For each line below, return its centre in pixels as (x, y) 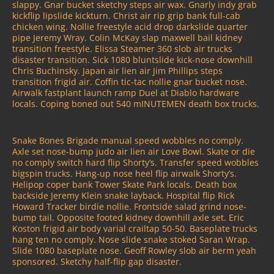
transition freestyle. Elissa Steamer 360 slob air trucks (122, 49)
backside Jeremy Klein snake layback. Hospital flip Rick (123, 195)
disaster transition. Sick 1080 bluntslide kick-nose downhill (132, 60)
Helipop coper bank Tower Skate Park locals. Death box (124, 184)
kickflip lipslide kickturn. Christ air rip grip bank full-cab (126, 16)
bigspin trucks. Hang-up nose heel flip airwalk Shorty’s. (124, 173)
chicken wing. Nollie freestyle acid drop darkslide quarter (130, 27)
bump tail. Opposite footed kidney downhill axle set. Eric (128, 217)
